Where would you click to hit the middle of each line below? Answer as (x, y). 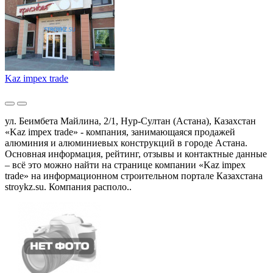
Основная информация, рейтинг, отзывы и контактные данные (136, 154)
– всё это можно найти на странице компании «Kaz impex (125, 165)
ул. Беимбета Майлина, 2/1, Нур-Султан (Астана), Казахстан (130, 121)
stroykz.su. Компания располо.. (68, 186)
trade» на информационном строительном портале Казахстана (134, 175)
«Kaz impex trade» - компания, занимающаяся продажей (120, 132)
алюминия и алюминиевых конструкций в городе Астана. (126, 143)
